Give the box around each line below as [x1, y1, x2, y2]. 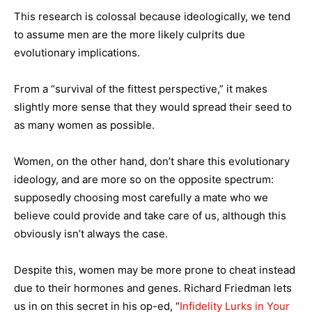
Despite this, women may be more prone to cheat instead [14, 263, 295, 277]
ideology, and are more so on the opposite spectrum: [14, 173, 274, 187]
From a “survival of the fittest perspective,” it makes [14, 82, 267, 96]
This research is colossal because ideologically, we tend [14, 10, 290, 24]
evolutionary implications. [14, 46, 140, 60]
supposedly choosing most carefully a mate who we [14, 191, 268, 205]
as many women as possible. [14, 118, 155, 132]
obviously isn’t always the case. [14, 227, 168, 241]
